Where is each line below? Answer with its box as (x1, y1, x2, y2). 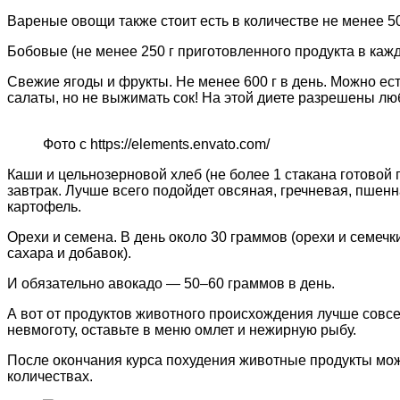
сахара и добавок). (7, 246, 131, 262)
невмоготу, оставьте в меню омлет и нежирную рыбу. (7, 322, 356, 338)
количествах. (7, 369, 93, 385)
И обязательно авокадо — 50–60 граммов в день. (7, 276, 335, 292)
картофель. (7, 199, 81, 215)
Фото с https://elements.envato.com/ (43, 137, 270, 153)
